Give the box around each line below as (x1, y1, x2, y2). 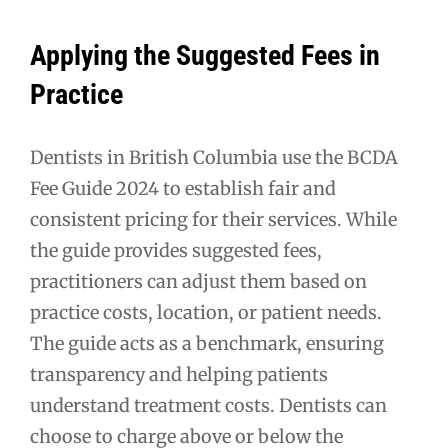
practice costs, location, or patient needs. (30, 300, 382, 324)
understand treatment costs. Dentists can (30, 393, 387, 417)
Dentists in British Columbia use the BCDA (30, 145, 398, 169)
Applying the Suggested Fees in (30, 38, 380, 72)
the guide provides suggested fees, (30, 238, 322, 262)
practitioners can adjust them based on (30, 269, 367, 293)
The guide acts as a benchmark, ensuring (30, 331, 384, 355)
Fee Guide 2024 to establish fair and (30, 176, 336, 200)
